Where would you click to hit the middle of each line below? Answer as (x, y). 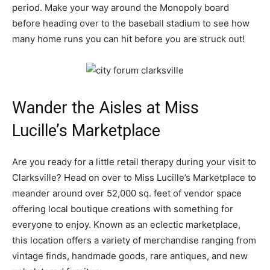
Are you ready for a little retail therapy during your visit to (134, 162)
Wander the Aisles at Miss (105, 108)
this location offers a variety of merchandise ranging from (134, 240)
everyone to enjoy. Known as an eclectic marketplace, (126, 225)
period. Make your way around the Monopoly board (121, 8)
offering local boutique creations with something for (123, 209)
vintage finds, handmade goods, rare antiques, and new (130, 256)
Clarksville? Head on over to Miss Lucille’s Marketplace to (134, 178)
